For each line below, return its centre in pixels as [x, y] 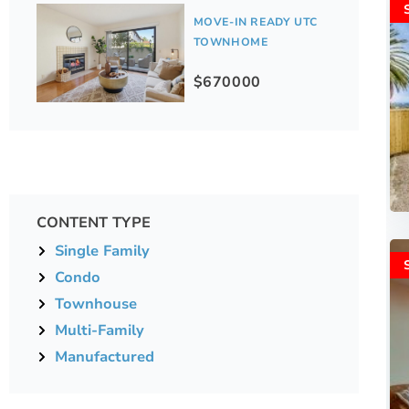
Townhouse [96, 304]
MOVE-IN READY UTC [255, 22]
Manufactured [105, 357]
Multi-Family [100, 331]
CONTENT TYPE [94, 223]
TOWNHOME [231, 42]
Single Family [102, 252]
